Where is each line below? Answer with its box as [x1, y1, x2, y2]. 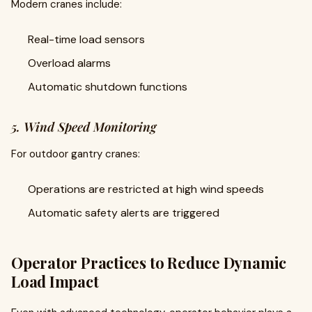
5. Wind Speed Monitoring [11, 118, 156, 135]
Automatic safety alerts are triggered [28, 205, 219, 220]
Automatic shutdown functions [28, 79, 187, 94]
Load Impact [11, 271, 99, 292]
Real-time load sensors [28, 32, 145, 47]
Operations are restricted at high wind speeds [28, 182, 264, 196]
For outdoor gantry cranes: [11, 147, 140, 161]
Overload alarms [28, 56, 111, 70]
